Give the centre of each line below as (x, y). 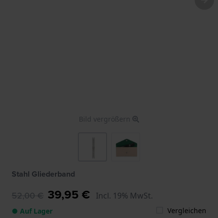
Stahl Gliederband (43, 174)
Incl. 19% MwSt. (124, 195)
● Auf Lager (32, 211)
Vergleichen (187, 210)
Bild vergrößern (106, 119)
